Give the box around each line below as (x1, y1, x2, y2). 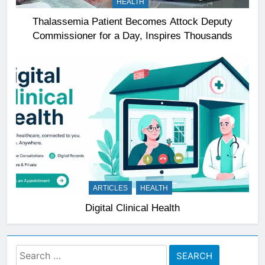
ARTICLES (93, 183, 128, 192)
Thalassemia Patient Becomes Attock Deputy (33, 16, 232, 27)
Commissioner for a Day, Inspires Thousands (33, 30, 232, 41)
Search (15, 245, 51, 258)
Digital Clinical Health (85, 202, 180, 213)
